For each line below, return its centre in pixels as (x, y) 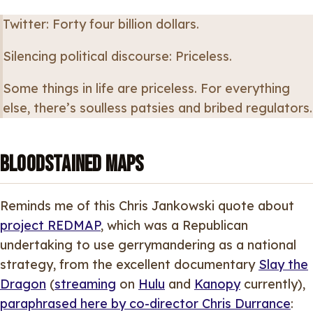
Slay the (283, 264)
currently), (273, 284)
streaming (85, 284)
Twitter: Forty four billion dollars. (101, 24)
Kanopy (217, 284)
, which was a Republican (174, 225)
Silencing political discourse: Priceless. (117, 57)
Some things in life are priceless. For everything (146, 89)
